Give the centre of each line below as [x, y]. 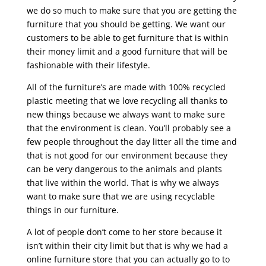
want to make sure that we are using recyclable [121, 196]
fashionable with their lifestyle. [88, 65]
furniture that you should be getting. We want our [126, 24]
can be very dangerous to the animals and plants [124, 169]
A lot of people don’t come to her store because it [124, 232]
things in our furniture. [72, 210]
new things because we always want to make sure [126, 114]
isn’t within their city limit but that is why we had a [127, 245]
